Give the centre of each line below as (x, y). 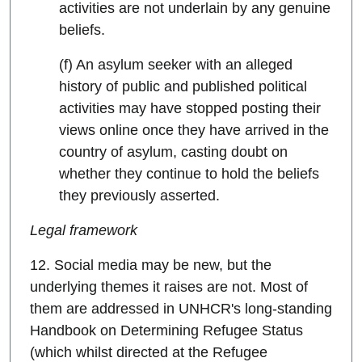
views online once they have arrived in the (194, 130)
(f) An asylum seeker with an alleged (176, 65)
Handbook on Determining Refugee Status (166, 331)
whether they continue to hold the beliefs (189, 174)
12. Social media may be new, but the (151, 265)
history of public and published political (183, 87)
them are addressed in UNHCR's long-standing (181, 309)
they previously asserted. (140, 196)
